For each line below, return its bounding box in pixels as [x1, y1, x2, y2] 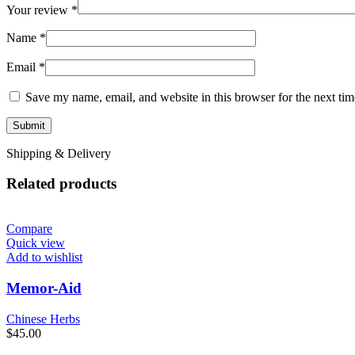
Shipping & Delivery [6, 146, 111, 160]
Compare [6, 222, 52, 236]
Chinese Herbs [6, 311, 80, 326]
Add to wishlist [6, 250, 82, 265]
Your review [6, 2, 71, 17]
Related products [6, 175, 116, 193]
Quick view [6, 236, 65, 250]
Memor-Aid [6, 279, 82, 296]
